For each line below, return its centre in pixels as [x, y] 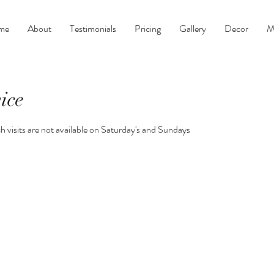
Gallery [193, 28]
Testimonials [93, 28]
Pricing [148, 28]
